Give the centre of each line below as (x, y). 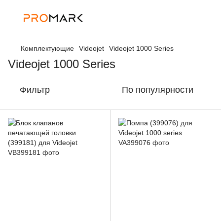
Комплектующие (47, 48)
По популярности (158, 90)
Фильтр (35, 90)
